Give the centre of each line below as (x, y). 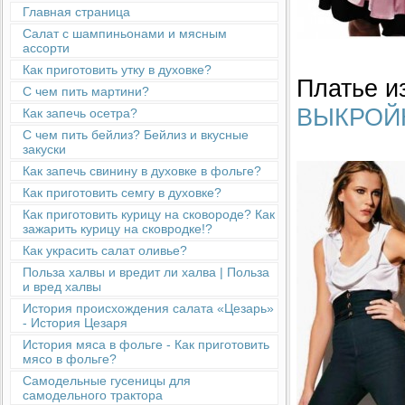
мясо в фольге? (70, 359)
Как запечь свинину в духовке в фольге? (142, 171)
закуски (44, 149)
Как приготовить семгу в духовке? (122, 193)
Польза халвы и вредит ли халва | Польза (146, 272)
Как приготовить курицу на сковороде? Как (149, 214)
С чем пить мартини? (86, 91)
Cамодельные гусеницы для (107, 381)
